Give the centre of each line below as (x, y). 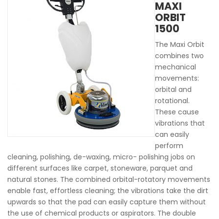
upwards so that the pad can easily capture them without (107, 202)
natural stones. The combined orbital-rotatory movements (109, 179)
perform (169, 146)
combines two (179, 56)
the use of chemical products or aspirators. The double (102, 213)
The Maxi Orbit (180, 44)
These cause (177, 112)
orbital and (173, 89)
